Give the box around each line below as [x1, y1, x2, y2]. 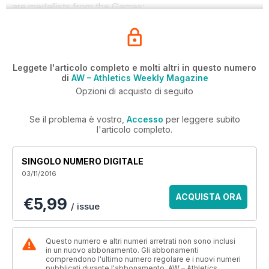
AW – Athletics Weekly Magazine [71, 73, 208, 83]
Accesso [126, 114, 163, 124]
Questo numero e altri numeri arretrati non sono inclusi [46, 237, 235, 246]
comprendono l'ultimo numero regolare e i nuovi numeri [46, 255, 241, 264]
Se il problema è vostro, [29, 114, 127, 124]
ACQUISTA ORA [175, 192, 242, 202]
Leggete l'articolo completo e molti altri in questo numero [13, 62, 256, 73]
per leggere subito [163, 114, 240, 124]
